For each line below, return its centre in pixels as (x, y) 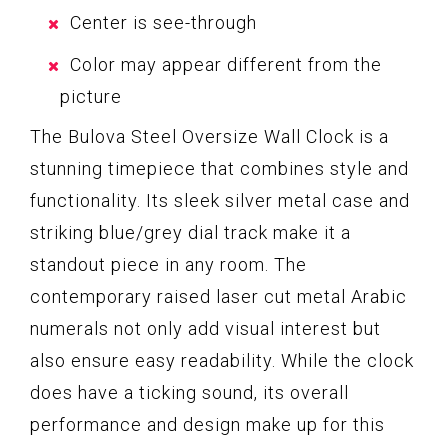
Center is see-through (163, 23)
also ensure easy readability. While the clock (222, 361)
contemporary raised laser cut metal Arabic (218, 297)
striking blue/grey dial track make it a (190, 233)
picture (91, 97)
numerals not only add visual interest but (205, 329)
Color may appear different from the (226, 65)
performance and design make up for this (207, 425)
